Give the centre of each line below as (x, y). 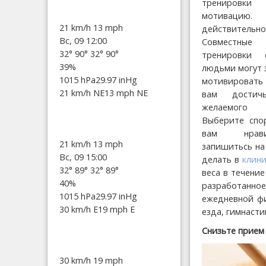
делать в (222, 160)
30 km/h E (79, 209)
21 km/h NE (82, 93)
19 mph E (116, 209)
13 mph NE (126, 93)
